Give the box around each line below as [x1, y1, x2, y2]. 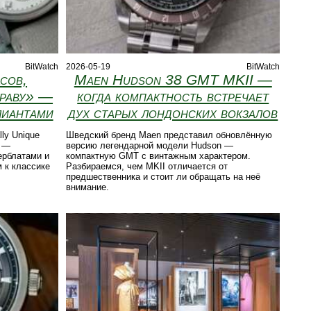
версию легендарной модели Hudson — [66, 140, 234, 151]
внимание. [66, 181, 110, 192]
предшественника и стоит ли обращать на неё [66, 171, 261, 182]
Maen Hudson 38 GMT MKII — [74, 71, 272, 87]
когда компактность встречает [77, 87, 269, 104]
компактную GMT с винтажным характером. [66, 150, 251, 161]
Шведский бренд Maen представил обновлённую [66, 129, 273, 140]
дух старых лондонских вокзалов [68, 104, 278, 121]
